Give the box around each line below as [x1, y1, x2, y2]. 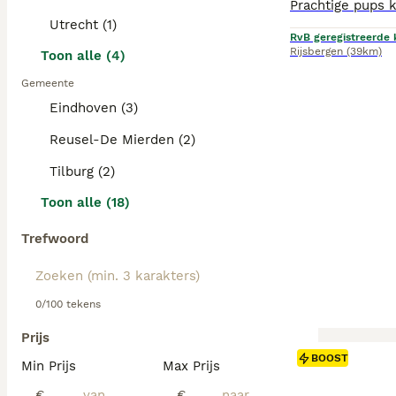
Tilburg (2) [49, 164, 115, 179]
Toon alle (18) [41, 194, 130, 210]
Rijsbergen [290, 45, 343, 57]
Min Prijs [21, 358, 76, 374]
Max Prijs [163, 358, 220, 374]
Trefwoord [21, 231, 88, 247]
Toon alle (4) [41, 48, 126, 64]
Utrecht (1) [49, 17, 117, 33]
